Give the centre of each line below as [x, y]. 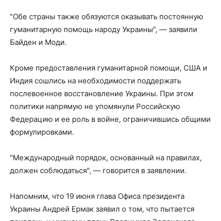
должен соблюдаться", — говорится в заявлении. [98, 170]
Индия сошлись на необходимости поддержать [95, 81]
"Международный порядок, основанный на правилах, [106, 158]
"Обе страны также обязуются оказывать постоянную [107, 17]
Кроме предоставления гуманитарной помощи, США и [109, 68]
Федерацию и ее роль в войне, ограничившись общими [110, 119]
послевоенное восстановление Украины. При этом [102, 93]
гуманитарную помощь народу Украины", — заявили [104, 29]
